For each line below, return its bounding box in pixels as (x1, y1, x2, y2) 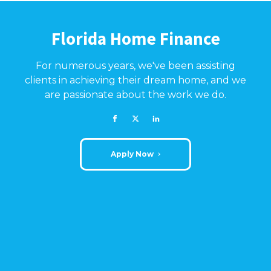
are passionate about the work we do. (45, 88, 226, 100)
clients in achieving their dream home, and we (25, 74, 246, 86)
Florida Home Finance (51, 27, 220, 50)
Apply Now (111, 149, 154, 158)
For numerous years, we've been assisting (36, 59, 235, 71)
